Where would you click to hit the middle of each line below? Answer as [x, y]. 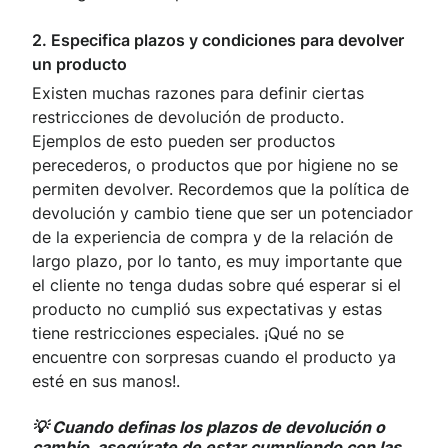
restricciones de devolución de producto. [188, 117]
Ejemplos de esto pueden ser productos [183, 141]
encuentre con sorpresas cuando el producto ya [214, 357]
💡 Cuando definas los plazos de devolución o [208, 427]
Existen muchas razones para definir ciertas [198, 93]
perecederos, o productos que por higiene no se [215, 165]
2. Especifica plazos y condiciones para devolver [218, 40]
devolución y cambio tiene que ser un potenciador [222, 213]
